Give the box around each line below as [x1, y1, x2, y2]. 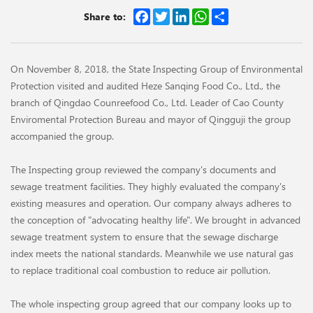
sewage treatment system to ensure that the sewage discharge [10, 229, 278, 243]
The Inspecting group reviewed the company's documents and [10, 162, 276, 176]
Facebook [150, 6, 190, 20]
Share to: [83, 9, 126, 23]
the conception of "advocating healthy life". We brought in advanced [10, 212, 300, 226]
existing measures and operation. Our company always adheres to [10, 196, 291, 210]
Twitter [169, 6, 198, 20]
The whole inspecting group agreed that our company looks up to [10, 296, 291, 310]
